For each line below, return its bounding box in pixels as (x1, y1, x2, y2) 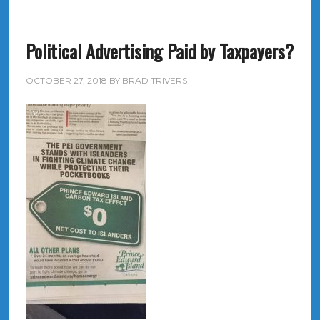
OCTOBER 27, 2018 (25, 75, 107, 86)
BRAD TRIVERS (121, 75, 187, 86)
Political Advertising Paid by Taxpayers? (25, 37, 294, 65)
